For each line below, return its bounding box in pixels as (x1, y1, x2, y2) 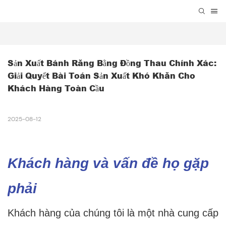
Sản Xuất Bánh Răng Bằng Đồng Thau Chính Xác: (8, 57, 216, 69)
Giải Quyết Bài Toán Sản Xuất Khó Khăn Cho (8, 70, 195, 82)
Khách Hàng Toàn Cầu (8, 82, 104, 94)
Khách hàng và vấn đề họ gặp (8, 155, 209, 172)
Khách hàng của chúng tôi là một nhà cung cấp (8, 207, 218, 219)
